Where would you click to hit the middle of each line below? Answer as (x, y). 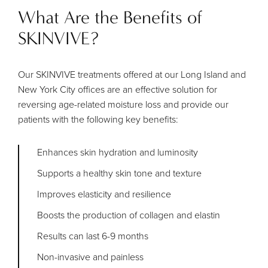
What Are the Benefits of (110, 18)
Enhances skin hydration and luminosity (118, 153)
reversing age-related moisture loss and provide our (123, 105)
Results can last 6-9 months (93, 236)
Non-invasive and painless (90, 257)
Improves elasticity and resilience (104, 194)
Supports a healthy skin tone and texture (119, 173)
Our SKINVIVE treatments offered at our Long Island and (132, 75)
